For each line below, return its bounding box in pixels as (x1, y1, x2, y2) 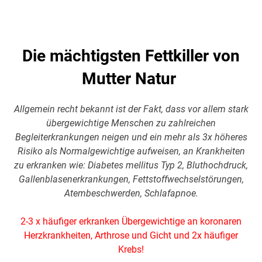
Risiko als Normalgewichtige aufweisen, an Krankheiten (17, 145, 245, 157)
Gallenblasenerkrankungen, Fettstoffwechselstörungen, (18, 173, 244, 185)
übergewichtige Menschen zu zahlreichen (46, 117, 216, 129)
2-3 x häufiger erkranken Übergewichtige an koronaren (20, 215, 242, 227)
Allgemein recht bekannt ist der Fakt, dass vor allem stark (13, 103, 249, 115)
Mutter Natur (82, 68, 180, 88)
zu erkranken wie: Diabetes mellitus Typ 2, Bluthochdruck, (14, 159, 248, 171)
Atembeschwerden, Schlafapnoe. (64, 187, 198, 199)
